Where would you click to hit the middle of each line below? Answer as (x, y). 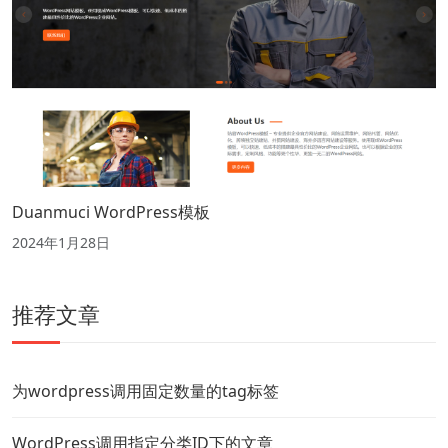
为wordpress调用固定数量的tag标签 (145, 391)
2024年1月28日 (61, 243)
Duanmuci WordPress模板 (111, 212)
